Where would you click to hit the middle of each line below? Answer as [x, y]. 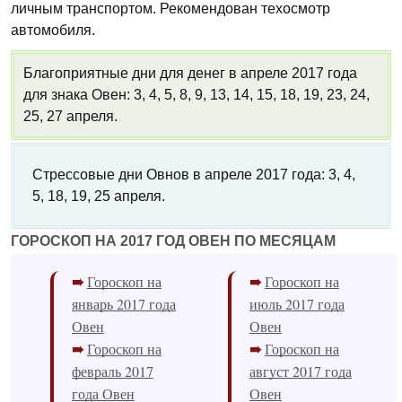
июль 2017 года [297, 303]
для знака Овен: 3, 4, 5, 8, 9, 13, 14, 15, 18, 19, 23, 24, [197, 94]
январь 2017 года [123, 303]
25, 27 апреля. [70, 116]
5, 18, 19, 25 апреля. [99, 196]
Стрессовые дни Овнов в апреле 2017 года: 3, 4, [194, 174]
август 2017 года [300, 371]
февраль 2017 [112, 371]
